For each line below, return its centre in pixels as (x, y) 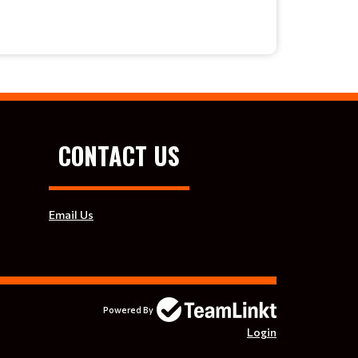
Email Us (71, 214)
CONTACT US (119, 155)
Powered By (128, 309)
